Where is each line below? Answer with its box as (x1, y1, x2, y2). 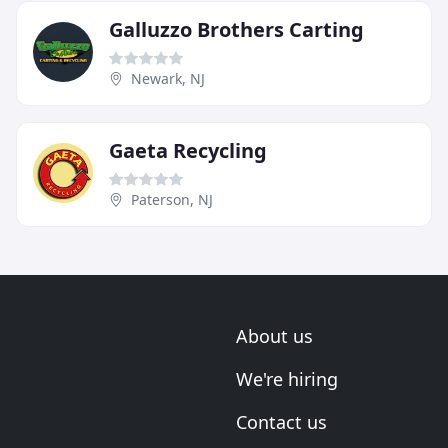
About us (236, 324, 313, 349)
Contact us (236, 410, 327, 435)
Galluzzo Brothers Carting (109, 16, 364, 44)
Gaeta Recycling (109, 137, 267, 165)
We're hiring (236, 367, 338, 392)
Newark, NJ (131, 69, 205, 89)
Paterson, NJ (131, 190, 213, 210)
